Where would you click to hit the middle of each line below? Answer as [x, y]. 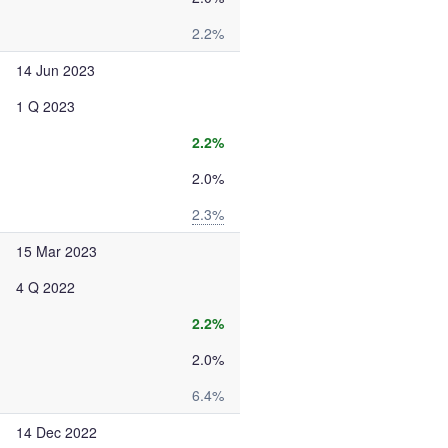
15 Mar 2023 [56, 251]
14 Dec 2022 [56, 432]
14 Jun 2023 [55, 70]
